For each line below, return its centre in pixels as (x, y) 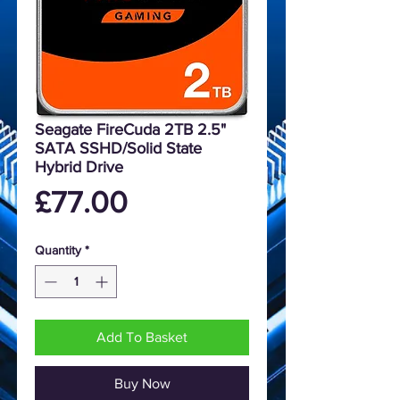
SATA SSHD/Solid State (118, 148)
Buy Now (142, 383)
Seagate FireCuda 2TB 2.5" (130, 129)
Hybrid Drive (79, 167)
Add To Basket (142, 337)
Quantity (58, 250)
